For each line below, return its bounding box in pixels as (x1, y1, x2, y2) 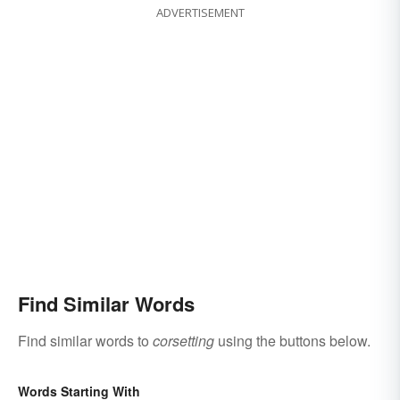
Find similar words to (18, 330, 153, 352)
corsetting (153, 330, 214, 352)
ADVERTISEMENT (155, 4, 245, 21)
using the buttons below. (214, 330, 371, 352)
